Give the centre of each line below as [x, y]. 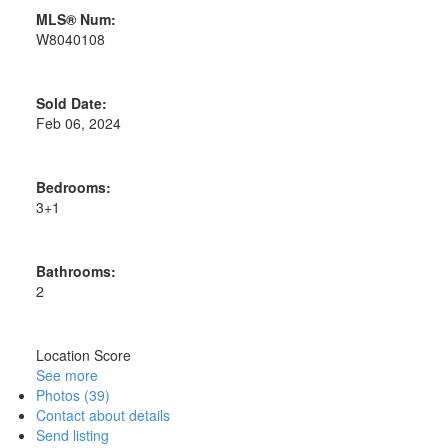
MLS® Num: [75, 18]
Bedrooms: [73, 186]
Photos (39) [72, 394]
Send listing [72, 434]
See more [66, 374]
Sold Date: [71, 102]
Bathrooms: [75, 270]
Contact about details [102, 414]
